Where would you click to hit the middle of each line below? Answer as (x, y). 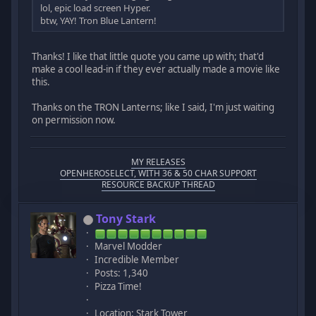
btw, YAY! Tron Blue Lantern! (99, 20)
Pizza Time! (119, 287)
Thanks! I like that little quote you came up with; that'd (148, 56)
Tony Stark (126, 219)
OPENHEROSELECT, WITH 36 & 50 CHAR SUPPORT (158, 174)
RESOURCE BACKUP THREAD (158, 185)
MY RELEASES (158, 162)
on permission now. (74, 120)
